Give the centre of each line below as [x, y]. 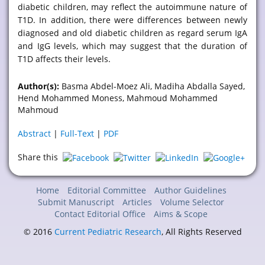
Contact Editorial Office [100, 214]
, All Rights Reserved [201, 232]
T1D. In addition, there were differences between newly [132, 20]
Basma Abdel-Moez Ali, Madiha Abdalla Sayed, [152, 86]
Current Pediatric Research [108, 232]
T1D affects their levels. [64, 59]
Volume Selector [192, 202]
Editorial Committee [106, 190]
